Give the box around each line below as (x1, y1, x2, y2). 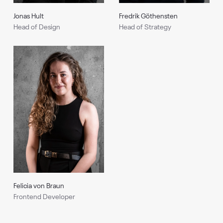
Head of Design (13, 23, 61, 31)
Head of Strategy (119, 23, 171, 31)
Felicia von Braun (13, 183, 65, 190)
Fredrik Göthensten (119, 12, 178, 20)
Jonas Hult (13, 12, 44, 20)
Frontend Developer (13, 194, 76, 201)
